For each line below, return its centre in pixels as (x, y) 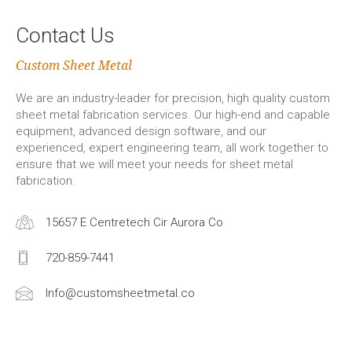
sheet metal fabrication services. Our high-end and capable (173, 115)
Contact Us (65, 35)
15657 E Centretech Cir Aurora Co (134, 222)
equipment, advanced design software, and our (141, 131)
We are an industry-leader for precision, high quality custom (173, 98)
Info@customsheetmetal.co (120, 293)
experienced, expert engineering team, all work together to (172, 148)
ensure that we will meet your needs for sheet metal (154, 164)
